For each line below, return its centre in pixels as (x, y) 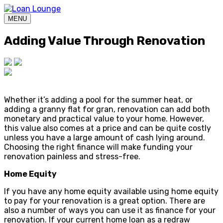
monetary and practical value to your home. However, (104, 118)
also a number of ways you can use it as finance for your (110, 210)
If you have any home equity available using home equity (111, 191)
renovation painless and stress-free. (72, 156)
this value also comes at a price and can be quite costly (108, 128)
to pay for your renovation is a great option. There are (105, 201)
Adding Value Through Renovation (105, 41)
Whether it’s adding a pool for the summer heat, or (98, 100)
